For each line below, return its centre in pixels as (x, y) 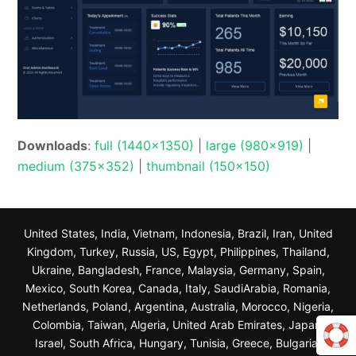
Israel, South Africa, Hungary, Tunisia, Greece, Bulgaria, (178, 343)
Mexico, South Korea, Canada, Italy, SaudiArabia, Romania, (178, 288)
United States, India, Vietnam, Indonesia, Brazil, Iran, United (178, 234)
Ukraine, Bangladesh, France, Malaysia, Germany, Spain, (178, 270)
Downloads (53, 146)
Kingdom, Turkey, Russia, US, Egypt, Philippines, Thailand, (178, 252)
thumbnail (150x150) (209, 166)
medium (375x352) (76, 166)
